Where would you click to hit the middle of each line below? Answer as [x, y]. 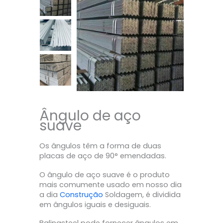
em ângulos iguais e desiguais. [95, 204]
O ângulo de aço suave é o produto [105, 174]
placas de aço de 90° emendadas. [103, 156]
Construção [81, 194]
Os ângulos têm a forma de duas [100, 146]
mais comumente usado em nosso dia [111, 184]
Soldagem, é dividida [142, 194]
